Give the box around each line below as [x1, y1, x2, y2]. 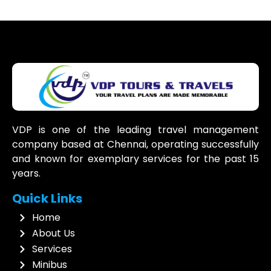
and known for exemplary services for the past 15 [12, 152, 259, 166]
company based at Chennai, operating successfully [12, 137, 259, 151]
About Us [31, 226, 75, 240]
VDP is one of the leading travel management [12, 123, 259, 137]
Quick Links [12, 190, 82, 207]
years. [12, 166, 41, 180]
